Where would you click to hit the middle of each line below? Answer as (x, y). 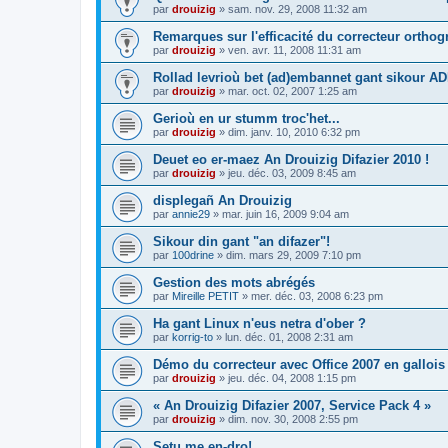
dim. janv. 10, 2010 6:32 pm (294, 131)
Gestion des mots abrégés (234, 282)
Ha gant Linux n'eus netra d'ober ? (259, 323)
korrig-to (192, 336)
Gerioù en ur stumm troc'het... (246, 118)
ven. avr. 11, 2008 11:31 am (294, 49)
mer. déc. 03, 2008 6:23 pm (317, 295)
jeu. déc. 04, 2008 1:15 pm (292, 377)
